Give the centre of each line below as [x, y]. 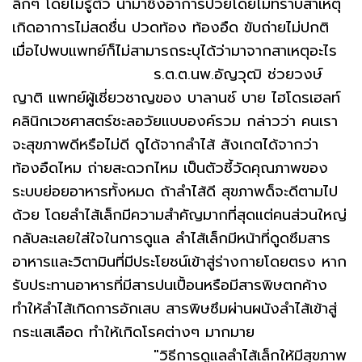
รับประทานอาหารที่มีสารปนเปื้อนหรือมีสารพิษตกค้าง [170, 285]
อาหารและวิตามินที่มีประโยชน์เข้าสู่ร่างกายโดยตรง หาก [179, 262]
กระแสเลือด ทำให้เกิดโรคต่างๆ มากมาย [133, 332]
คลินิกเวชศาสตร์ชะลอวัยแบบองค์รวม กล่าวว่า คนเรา [175, 121]
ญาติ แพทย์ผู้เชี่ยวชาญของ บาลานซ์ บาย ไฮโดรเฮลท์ [176, 98]
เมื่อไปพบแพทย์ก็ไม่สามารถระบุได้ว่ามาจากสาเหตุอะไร [175, 51]
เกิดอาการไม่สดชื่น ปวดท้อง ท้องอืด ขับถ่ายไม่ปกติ [170, 27]
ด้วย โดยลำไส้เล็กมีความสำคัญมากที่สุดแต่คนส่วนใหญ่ [179, 215]
